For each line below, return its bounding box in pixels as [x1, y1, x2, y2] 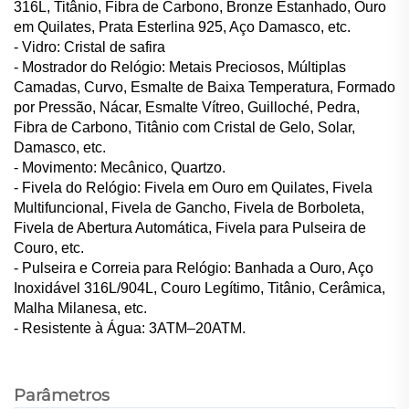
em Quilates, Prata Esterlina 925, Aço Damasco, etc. [14, 18, 351, 35]
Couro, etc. [14, 239, 84, 256]
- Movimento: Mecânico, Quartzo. [14, 159, 225, 175]
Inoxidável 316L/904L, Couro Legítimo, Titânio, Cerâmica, [14, 279, 385, 296]
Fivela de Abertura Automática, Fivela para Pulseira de [14, 219, 366, 236]
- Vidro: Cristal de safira [14, 38, 165, 55]
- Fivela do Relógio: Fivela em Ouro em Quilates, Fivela [14, 179, 372, 195]
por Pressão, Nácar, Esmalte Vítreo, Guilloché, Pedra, [14, 99, 360, 115]
